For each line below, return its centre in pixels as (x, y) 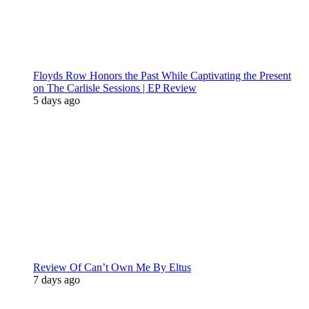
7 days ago (57, 280)
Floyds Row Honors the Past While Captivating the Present (162, 76)
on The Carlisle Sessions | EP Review (115, 88)
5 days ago (57, 100)
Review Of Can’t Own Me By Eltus (112, 267)
